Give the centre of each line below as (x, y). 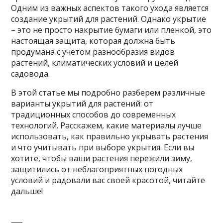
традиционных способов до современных (94, 114)
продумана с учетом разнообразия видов (93, 52)
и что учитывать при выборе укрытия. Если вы (103, 147)
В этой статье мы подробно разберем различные (108, 92)
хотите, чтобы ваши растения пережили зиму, (102, 158)
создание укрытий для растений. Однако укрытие (109, 19)
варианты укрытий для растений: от (82, 103)
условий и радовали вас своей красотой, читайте (108, 180)
